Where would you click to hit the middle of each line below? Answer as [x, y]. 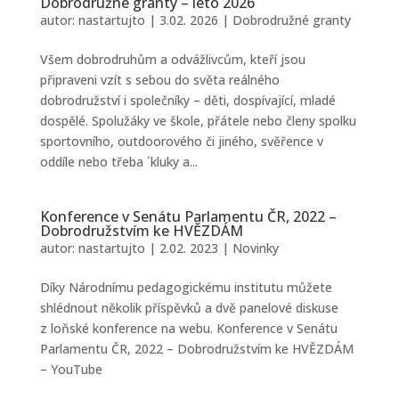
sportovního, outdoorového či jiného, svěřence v [181, 141]
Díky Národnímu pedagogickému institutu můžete [186, 287]
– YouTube [71, 369]
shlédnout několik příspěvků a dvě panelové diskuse [189, 308]
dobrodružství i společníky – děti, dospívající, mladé [187, 100]
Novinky [255, 248]
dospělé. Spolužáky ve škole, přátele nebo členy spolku [198, 121]
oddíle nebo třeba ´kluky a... [118, 162]
